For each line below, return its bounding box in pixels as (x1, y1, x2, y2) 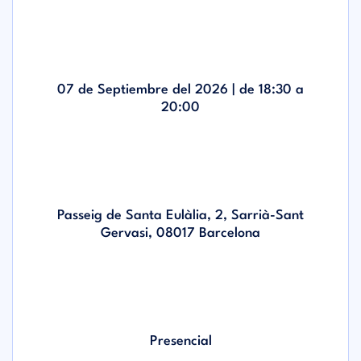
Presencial (149, 334, 212, 348)
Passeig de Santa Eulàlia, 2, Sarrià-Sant (57, 209, 304, 222)
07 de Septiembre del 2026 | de (57, 83, 259, 97)
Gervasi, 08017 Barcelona (101, 226, 260, 240)
